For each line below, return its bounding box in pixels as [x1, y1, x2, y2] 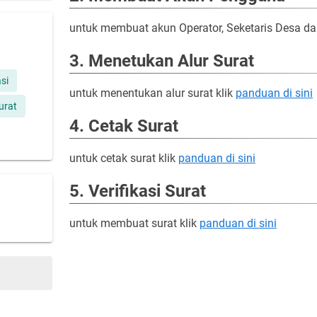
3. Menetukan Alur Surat [69, 51, 254, 71]
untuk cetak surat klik [69, 151, 178, 165]
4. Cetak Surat [69, 116, 178, 136]
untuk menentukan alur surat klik [69, 86, 236, 100]
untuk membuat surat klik [69, 217, 200, 230]
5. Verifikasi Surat [69, 181, 206, 201]
